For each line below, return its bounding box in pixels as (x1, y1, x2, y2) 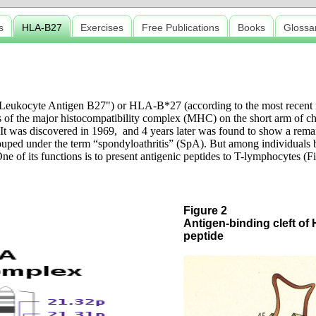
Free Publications (142, 22, 219, 33)
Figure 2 (183, 205, 227, 217)
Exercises (80, 22, 123, 33)
